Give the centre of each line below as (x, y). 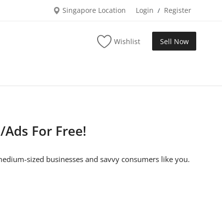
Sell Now (174, 41)
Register (178, 10)
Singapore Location (93, 10)
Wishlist (127, 41)
